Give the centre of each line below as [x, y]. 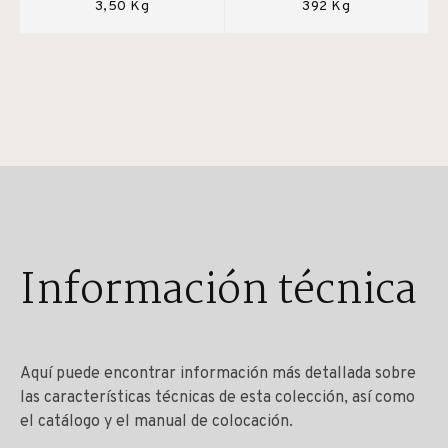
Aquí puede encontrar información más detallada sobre [218, 373]
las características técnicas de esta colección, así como [217, 397]
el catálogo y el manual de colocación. [156, 421]
